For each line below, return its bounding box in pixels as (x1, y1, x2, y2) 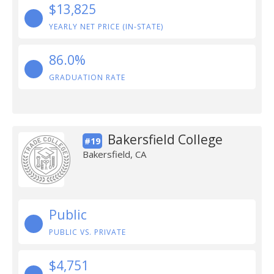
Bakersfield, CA (82, 148, 146, 160)
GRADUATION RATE (49, 72, 125, 83)
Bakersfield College (107, 131, 223, 148)
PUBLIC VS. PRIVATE (49, 227, 126, 237)
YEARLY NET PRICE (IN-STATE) (49, 21, 163, 32)
